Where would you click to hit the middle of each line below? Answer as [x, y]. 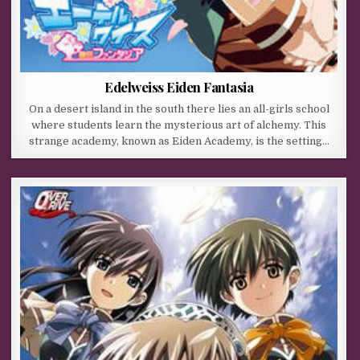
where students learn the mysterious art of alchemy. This [179, 125]
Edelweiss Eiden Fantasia [179, 87]
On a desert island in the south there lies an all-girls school [179, 109]
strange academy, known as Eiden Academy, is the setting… [179, 141]
